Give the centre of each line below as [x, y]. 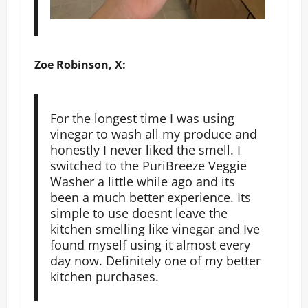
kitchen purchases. [104, 276]
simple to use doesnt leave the [139, 213]
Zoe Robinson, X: [80, 64]
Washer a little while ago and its [142, 181]
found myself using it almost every [150, 244]
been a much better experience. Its [150, 197]
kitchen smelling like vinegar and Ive [155, 229]
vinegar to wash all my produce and [153, 134]
